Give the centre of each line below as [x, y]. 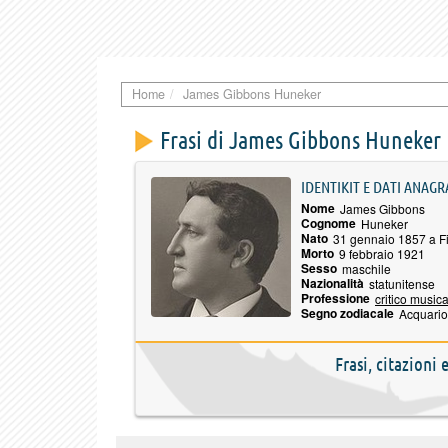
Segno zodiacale [347, 312]
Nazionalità [332, 282]
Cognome [328, 222]
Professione [335, 297]
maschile [366, 268]
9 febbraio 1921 [382, 253]
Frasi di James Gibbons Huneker [300, 140]
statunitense [402, 283]
